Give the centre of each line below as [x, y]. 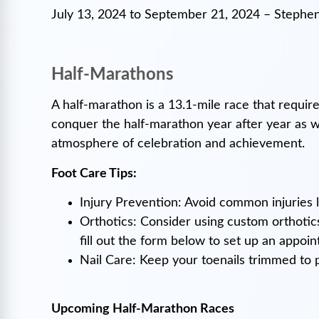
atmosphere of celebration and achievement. [180, 144]
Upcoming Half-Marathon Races [143, 309]
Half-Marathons [113, 75]
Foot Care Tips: [94, 173]
